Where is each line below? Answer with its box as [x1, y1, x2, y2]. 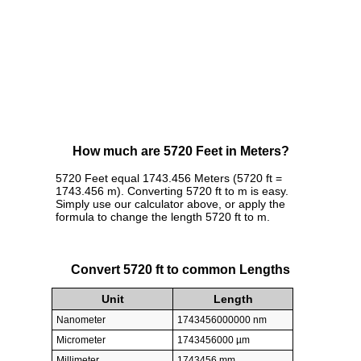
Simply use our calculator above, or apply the [56, 197, 285, 211]
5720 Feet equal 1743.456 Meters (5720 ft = [56, 172, 282, 185]
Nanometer [56, 313, 106, 326]
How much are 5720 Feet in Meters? [72, 144, 289, 159]
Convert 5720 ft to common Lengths [71, 262, 290, 276]
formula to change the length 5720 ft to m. [56, 210, 270, 224]
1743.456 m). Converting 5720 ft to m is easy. [56, 185, 288, 198]
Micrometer [56, 334, 106, 346]
